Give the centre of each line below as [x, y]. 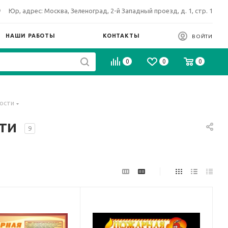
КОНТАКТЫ [121, 36]
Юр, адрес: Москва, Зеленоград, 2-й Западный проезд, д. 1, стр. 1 [111, 11]
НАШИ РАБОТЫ [31, 36]
